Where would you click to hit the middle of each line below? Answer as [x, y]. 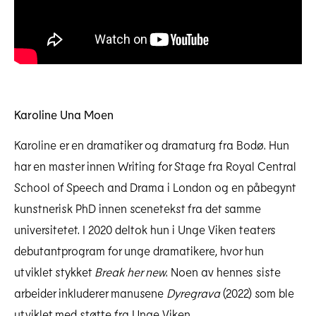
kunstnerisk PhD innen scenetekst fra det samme [138, 208]
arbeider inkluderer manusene [90, 293]
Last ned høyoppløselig [248, 8]
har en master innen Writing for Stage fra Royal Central [155, 166]
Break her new [130, 272]
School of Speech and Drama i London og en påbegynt [155, 187]
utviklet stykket [54, 272]
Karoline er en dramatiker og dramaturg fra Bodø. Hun [152, 145]
